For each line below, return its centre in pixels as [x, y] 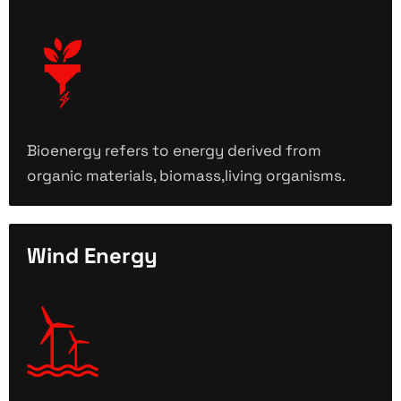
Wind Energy [92, 256]
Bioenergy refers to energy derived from [174, 151]
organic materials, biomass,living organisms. [186, 176]
